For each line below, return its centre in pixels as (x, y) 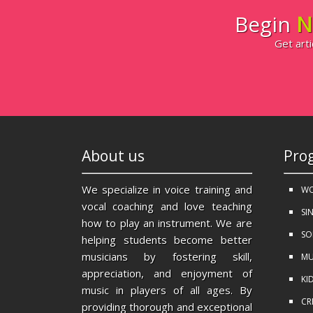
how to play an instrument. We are (167, 223)
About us (113, 156)
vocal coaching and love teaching (167, 206)
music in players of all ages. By (167, 290)
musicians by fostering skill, (167, 257)
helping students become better (167, 240)
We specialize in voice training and (167, 190)
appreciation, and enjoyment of (167, 274)
